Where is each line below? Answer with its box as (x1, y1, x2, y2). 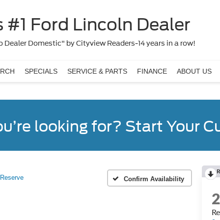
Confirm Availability (124, 175, 184, 183)
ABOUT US (177, 67, 212, 75)
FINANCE (137, 67, 167, 75)
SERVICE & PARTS (67, 67, 127, 75)
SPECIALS (25, 67, 57, 75)
